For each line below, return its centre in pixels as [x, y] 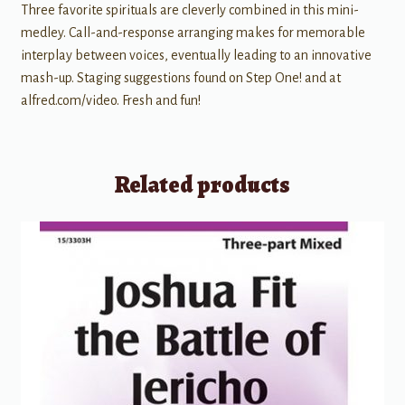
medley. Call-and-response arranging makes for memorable [193, 33]
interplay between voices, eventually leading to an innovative [196, 56]
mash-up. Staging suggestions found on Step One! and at [180, 78]
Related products [202, 184]
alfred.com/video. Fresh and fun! [110, 101]
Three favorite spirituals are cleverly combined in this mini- [189, 10]
